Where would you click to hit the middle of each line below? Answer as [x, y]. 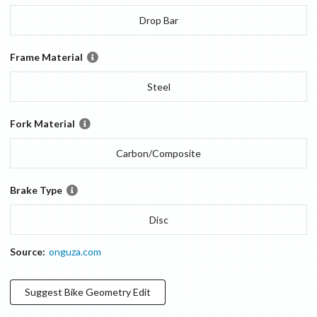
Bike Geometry [98, 292]
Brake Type [36, 190]
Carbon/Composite [158, 153]
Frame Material [46, 57]
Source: [28, 251]
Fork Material [42, 123]
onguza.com [75, 251]
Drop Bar [158, 20]
